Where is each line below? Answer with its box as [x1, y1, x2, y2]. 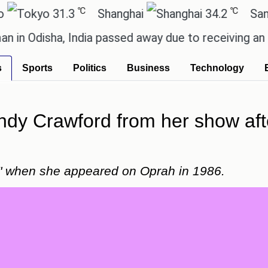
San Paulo [207, 7, 263, 21]
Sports [22, 63, 53, 73]
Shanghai [54, 7, 104, 21]
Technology [190, 63, 244, 73]
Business [127, 63, 170, 73]
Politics [73, 63, 106, 73]
